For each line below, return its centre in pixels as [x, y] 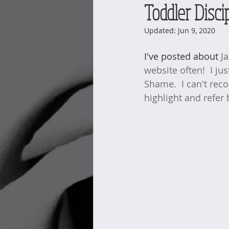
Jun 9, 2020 [197, 30]
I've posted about [182, 56]
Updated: [161, 30]
